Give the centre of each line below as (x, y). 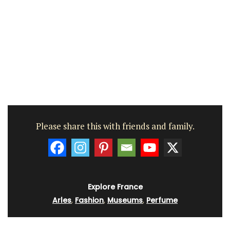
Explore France (115, 187)
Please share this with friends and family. (115, 126)
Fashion (89, 200)
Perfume (162, 200)
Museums (125, 200)
